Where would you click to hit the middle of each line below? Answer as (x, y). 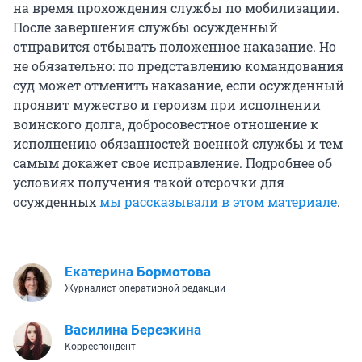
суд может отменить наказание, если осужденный (179, 85)
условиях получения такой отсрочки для (149, 182)
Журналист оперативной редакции (145, 288)
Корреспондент (100, 346)
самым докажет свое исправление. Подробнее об (173, 162)
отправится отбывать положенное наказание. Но (175, 46)
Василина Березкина (133, 329)
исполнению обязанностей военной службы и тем (178, 143)
